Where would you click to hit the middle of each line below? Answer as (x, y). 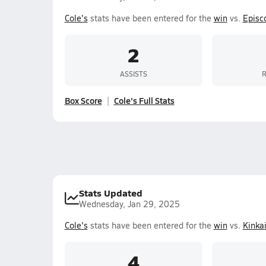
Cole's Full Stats (144, 100)
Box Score (83, 100)
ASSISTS (133, 73)
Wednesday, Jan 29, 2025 (129, 204)
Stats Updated (110, 193)
